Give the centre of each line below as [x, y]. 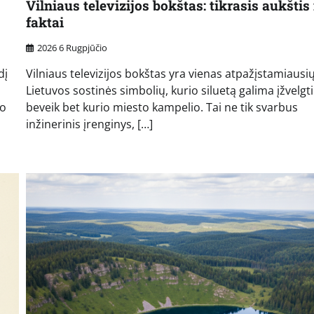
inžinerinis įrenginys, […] [89, 124]
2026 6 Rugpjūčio [72, 48]
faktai [45, 22]
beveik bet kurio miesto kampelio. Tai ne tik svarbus [162, 108]
